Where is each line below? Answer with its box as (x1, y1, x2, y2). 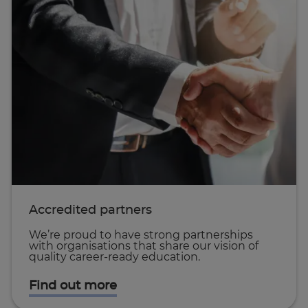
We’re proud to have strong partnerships (28, 230, 253, 241)
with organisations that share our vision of (28, 241, 258, 252)
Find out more (28, 280, 117, 293)
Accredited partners (28, 204, 152, 217)
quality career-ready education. (28, 252, 200, 263)
